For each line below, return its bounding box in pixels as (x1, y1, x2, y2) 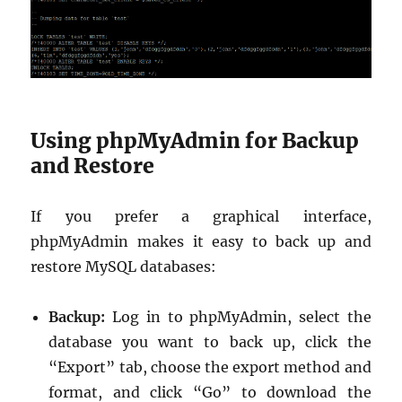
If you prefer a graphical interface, (31, 207, 371, 226)
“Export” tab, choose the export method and (48, 358, 371, 377)
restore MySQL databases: (31, 258, 217, 276)
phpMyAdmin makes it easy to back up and (31, 232, 371, 251)
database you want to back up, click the (48, 333, 371, 352)
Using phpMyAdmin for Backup (31, 127, 360, 154)
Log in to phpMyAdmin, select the (105, 308, 371, 327)
